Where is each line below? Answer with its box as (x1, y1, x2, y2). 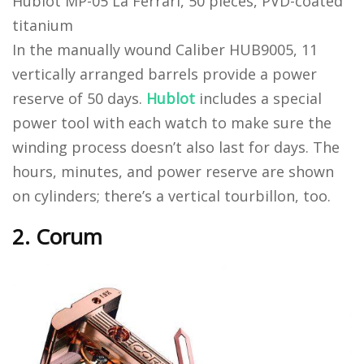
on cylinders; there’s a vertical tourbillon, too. (12, 185, 331, 206)
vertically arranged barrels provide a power (12, 63, 317, 84)
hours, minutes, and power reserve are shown (12, 161, 334, 181)
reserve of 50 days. (12, 88, 146, 108)
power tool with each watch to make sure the (12, 112, 331, 132)
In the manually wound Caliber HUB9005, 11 (12, 39, 318, 59)
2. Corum (12, 221, 102, 251)
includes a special (195, 88, 322, 108)
